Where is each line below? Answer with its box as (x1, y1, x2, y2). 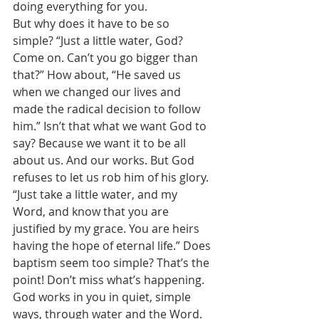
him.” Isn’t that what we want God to (13, 118, 209, 134)
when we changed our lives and (13, 84, 184, 100)
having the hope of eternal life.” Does (13, 238, 214, 253)
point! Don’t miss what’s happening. (13, 272, 207, 288)
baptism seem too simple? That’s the (13, 255, 212, 271)
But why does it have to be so (13, 16, 172, 31)
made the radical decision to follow (13, 101, 203, 117)
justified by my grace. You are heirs (13, 221, 202, 236)
